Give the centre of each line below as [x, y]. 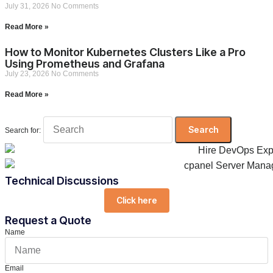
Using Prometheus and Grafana [85, 63]
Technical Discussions [62, 181]
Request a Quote [48, 221]
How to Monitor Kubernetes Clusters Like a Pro [125, 52]
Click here [136, 200]
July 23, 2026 [28, 73]
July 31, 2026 [28, 6]
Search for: [23, 130]
